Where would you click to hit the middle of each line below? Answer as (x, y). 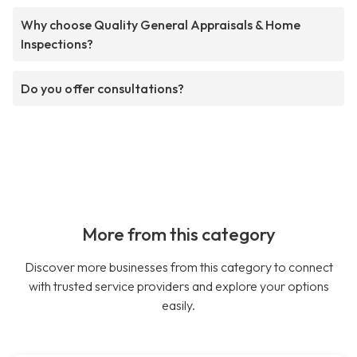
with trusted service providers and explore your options (178, 286)
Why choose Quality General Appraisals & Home (161, 25)
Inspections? (57, 44)
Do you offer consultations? (102, 89)
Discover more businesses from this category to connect (178, 267)
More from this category (178, 235)
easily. (178, 306)
